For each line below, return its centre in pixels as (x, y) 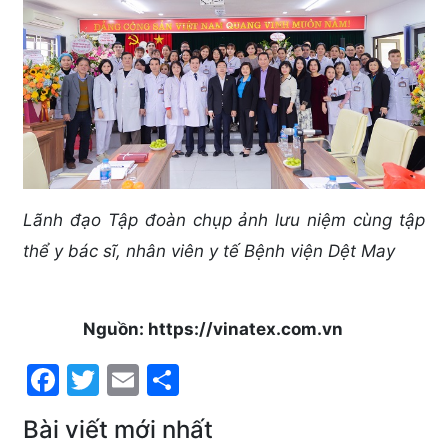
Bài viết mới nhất (118, 430)
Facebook (133, 377)
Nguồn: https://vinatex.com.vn (213, 329)
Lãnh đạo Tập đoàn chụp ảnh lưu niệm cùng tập (224, 220)
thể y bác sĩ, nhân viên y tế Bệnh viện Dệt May (209, 251)
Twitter (153, 377)
